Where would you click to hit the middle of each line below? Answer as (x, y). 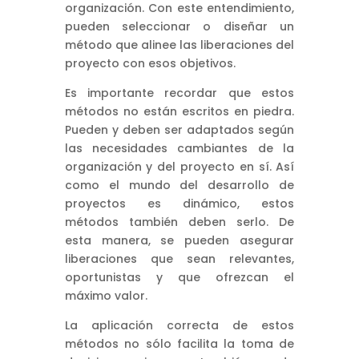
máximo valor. (106, 295)
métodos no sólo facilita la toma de (179, 343)
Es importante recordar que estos (179, 93)
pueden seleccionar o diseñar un (179, 26)
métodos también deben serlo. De (179, 222)
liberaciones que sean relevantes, (179, 258)
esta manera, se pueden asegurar (179, 240)
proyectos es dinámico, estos (179, 203)
